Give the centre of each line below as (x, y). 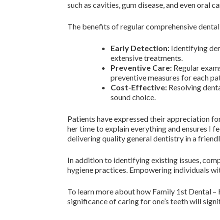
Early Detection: (140, 48)
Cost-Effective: (139, 87)
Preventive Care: (141, 68)
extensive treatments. (147, 58)
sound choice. (133, 97)
